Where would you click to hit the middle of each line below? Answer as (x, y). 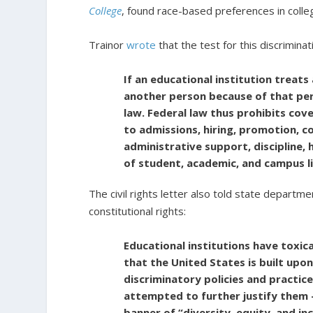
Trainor (108, 45)
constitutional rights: (138, 211)
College (105, 10)
